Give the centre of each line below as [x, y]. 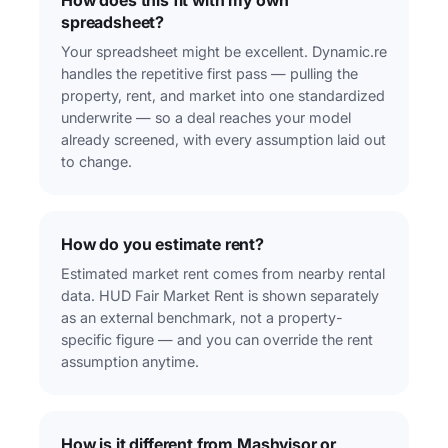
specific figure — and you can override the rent [217, 340]
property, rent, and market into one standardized [223, 96]
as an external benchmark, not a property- [202, 318]
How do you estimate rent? [162, 244]
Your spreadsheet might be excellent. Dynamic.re [224, 52]
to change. [96, 162]
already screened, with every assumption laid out [223, 140]
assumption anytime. [130, 362]
